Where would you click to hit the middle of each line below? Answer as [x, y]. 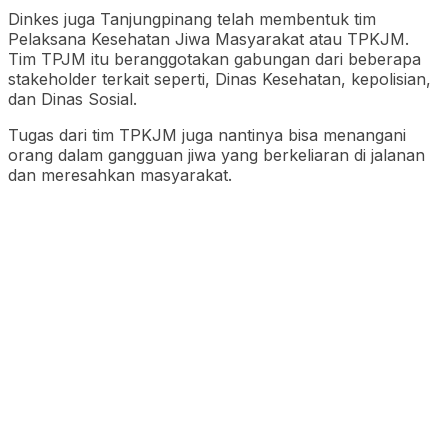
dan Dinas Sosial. [72, 98]
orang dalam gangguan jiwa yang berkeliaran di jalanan [216, 154]
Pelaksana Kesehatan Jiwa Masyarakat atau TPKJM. [208, 38]
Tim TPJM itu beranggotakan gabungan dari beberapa [214, 58]
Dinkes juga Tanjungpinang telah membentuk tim [192, 18]
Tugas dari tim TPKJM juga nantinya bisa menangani [207, 134]
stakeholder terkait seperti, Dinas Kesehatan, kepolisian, [219, 78]
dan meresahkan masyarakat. [120, 174]
